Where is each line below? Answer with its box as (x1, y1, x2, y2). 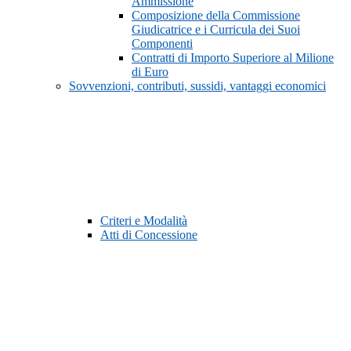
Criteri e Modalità (100, 214, 187, 228)
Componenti (132, 37, 193, 51)
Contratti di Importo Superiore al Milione (132, 51, 334, 65)
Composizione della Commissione (132, 9, 300, 23)
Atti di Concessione (100, 228, 197, 242)
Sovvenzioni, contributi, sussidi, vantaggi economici (69, 79, 326, 93)
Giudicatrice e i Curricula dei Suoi (132, 23, 300, 37)
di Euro (132, 65, 168, 79)
